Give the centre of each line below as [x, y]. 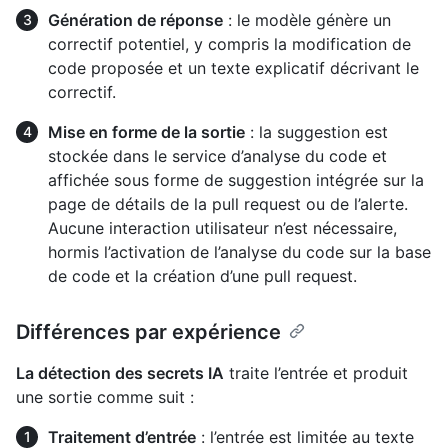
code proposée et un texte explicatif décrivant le [233, 68]
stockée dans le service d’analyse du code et [217, 156]
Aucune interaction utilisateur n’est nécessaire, [222, 228]
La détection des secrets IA [120, 373]
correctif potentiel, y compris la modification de [229, 44]
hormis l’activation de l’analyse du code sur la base [239, 252]
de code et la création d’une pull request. [202, 276]
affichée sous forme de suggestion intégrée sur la [236, 180]
